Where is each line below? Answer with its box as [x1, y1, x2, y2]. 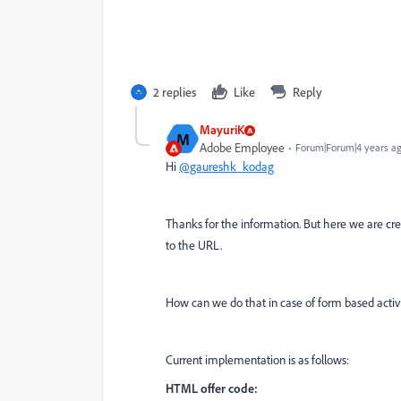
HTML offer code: [166, 380, 258, 396]
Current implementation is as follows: [166, 352, 349, 368]
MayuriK [200, 122, 244, 137]
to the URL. [166, 237, 222, 253]
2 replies [153, 84, 196, 99]
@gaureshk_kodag [179, 158, 274, 175]
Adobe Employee [200, 140, 285, 156]
